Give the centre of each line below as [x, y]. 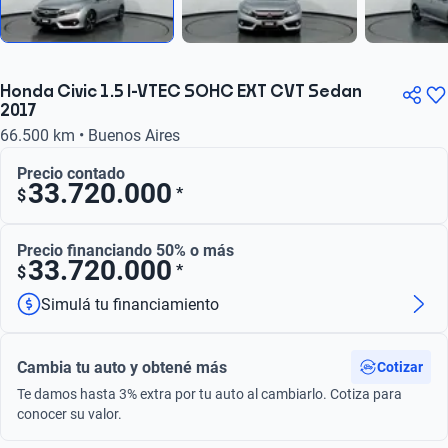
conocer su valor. [69, 414]
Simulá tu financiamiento [130, 304]
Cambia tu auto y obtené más [122, 367]
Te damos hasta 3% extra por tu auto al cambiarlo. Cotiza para [209, 394]
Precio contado [71, 173]
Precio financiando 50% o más [125, 250]
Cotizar [400, 367]
